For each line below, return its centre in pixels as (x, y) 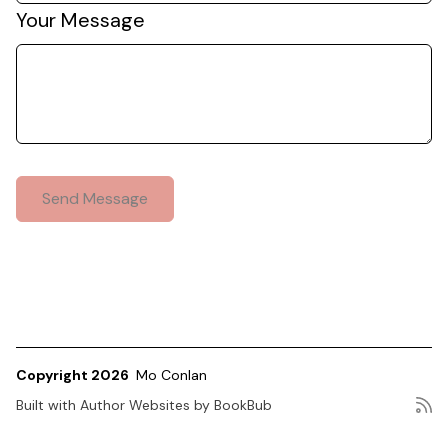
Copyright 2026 (74, 375)
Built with (48, 405)
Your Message (80, 20)
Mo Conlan (171, 375)
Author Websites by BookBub (176, 405)
